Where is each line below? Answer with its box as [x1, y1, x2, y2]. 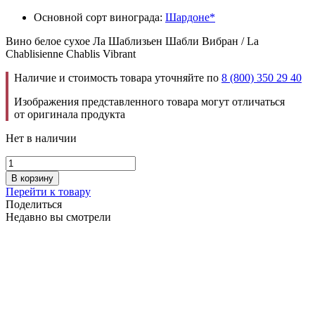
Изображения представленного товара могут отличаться [14, 95, 285, 108]
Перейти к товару [6, 185, 91, 198]
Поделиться [6, 198, 62, 210]
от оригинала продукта [14, 108, 125, 120]
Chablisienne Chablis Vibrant [6, 47, 136, 60]
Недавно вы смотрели [6, 210, 111, 223]
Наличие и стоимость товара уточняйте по [14, 71, 221, 84]
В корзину [11, 172, 53, 184]
